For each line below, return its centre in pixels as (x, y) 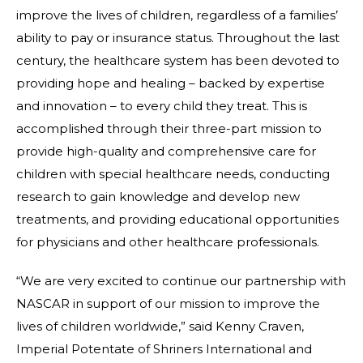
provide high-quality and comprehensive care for (166, 151)
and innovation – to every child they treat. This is (162, 105)
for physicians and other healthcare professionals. (168, 241)
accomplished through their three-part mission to (169, 128)
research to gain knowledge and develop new (158, 196)
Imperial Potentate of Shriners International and (164, 348)
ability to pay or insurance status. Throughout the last (178, 37)
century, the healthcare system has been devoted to (178, 60)
